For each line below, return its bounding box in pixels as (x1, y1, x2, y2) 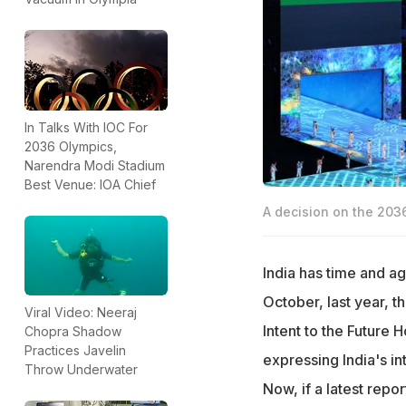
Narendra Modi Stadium (24, 157, 165, 173)
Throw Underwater (24, 362, 138, 378)
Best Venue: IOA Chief (24, 176, 156, 192)
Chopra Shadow (24, 324, 121, 340)
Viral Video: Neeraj (24, 304, 137, 321)
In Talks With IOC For (24, 119, 148, 135)
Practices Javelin (24, 343, 126, 359)
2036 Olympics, (24, 138, 117, 154)
